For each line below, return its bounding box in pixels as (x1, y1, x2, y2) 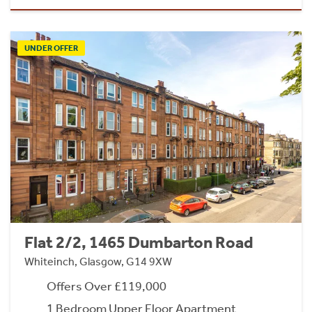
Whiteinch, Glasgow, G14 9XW (24, 255, 172, 269)
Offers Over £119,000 (47, 279, 166, 295)
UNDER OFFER (24, 43, 78, 54)
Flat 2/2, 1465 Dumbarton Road (24, 233, 253, 253)
